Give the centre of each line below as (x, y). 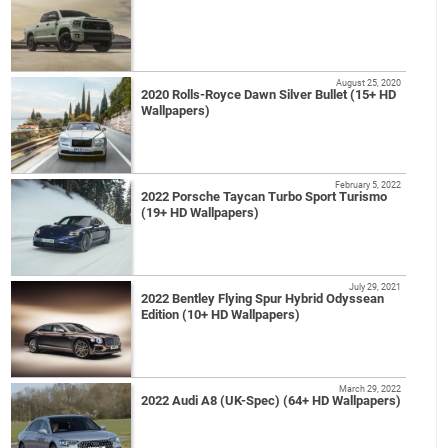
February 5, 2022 (367, 185)
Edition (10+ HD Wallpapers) (221, 315)
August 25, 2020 (368, 83)
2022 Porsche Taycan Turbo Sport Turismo (264, 197)
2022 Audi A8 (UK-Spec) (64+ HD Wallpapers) (271, 401)
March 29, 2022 (369, 389)
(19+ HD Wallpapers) (200, 213)
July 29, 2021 (374, 287)
